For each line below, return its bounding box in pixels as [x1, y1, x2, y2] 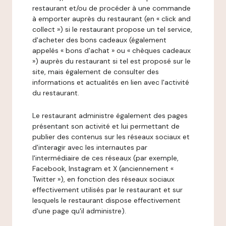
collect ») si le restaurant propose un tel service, [32, 25, 192, 34]
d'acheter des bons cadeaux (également [32, 35, 166, 44]
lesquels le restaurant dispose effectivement [32, 196, 181, 205]
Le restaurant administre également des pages [32, 111, 188, 120]
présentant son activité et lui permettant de [32, 122, 180, 131]
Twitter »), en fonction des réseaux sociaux [32, 175, 175, 184]
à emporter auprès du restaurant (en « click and [32, 14, 191, 23]
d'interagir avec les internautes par [32, 143, 147, 152]
